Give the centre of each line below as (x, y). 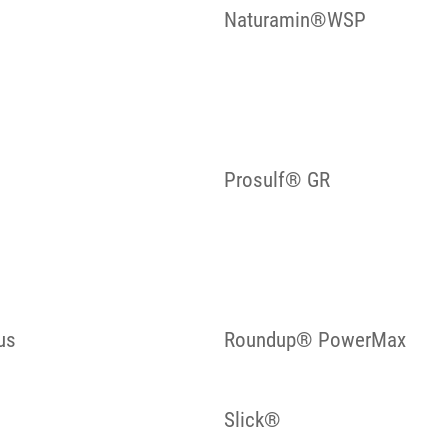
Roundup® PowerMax (315, 340)
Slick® (252, 420)
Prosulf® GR (277, 180)
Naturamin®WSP (295, 20)
